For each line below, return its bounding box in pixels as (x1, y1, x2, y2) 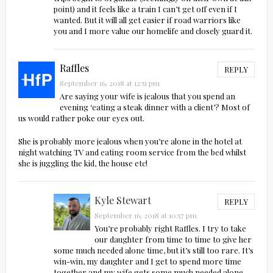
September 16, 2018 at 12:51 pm (59, 78, 160, 88)
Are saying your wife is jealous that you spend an (59, 91, 235, 102)
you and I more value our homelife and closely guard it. (54, 26, 253, 37)
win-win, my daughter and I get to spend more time (54, 256, 242, 267)
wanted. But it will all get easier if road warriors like (54, 15, 241, 26)
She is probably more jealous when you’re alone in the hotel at (18, 136, 242, 147)
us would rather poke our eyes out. (18, 113, 144, 124)
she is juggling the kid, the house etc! (18, 158, 147, 169)
